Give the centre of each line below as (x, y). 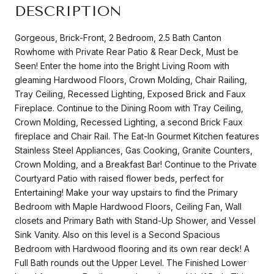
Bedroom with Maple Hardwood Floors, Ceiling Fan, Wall (128, 206)
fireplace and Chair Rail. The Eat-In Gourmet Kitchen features (137, 136)
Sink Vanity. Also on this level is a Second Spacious (117, 234)
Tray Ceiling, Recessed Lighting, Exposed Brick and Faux (130, 94)
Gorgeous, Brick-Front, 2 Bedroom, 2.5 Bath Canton (118, 37)
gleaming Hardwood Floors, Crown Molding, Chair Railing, (131, 80)
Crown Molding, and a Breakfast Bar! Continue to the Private (136, 164)
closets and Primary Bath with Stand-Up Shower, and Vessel (135, 220)
